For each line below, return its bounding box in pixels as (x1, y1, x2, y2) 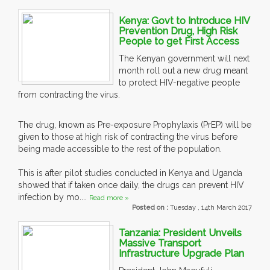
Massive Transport (119, 237, 201, 250)
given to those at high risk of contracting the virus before (18, 132, 237, 142)
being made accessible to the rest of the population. (18, 144, 222, 154)
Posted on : (132, 204, 170, 212)
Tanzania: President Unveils (119, 227, 242, 239)
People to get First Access (119, 36, 239, 48)
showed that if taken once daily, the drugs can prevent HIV (18, 180, 244, 190)
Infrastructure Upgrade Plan (119, 248, 244, 260)
